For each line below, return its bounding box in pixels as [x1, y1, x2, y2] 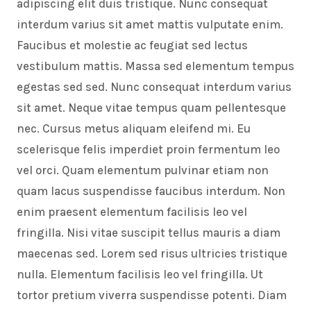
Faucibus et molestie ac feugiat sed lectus [17, 38, 248, 53]
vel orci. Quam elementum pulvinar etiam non [17, 163, 269, 178]
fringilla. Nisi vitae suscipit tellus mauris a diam [17, 226, 280, 240]
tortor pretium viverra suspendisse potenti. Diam [17, 288, 287, 303]
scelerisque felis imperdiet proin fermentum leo [17, 142, 280, 157]
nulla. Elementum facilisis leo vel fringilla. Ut [17, 267, 263, 282]
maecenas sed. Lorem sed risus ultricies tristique [17, 246, 287, 261]
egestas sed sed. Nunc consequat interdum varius [17, 80, 292, 94]
